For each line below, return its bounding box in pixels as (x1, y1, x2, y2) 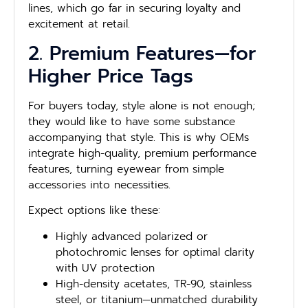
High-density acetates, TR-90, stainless (56, 275, 252, 292)
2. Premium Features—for (28, 38, 256, 68)
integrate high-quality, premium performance (28, 144, 256, 162)
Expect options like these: (28, 202, 160, 219)
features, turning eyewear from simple (28, 160, 224, 177)
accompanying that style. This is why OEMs (28, 129, 249, 146)
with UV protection (56, 259, 155, 276)
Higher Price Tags (28, 60, 193, 91)
